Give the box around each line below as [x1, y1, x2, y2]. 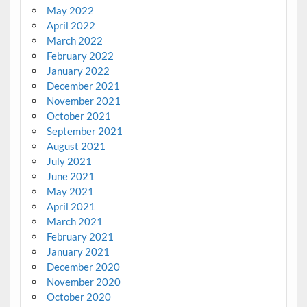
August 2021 [46, 139, 106, 152]
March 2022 [46, 34, 103, 47]
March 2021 [46, 214, 103, 228]
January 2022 [46, 64, 110, 77]
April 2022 [46, 19, 95, 32]
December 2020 [46, 260, 120, 273]
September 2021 [46, 124, 123, 137]
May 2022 [46, 3, 94, 16]
